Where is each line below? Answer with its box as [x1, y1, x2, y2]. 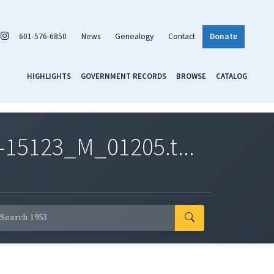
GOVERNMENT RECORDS [81, 70, 166, 81]
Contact [168, 31, 195, 42]
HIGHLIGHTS [27, 70, 71, 81]
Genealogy [115, 31, 154, 42]
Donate [210, 31, 237, 42]
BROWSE [176, 70, 206, 81]
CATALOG [216, 70, 247, 81]
